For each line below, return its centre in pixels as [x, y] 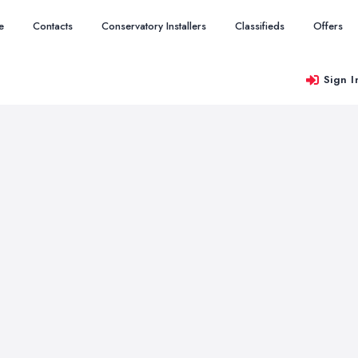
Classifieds [260, 26]
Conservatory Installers [154, 26]
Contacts [53, 26]
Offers [328, 26]
